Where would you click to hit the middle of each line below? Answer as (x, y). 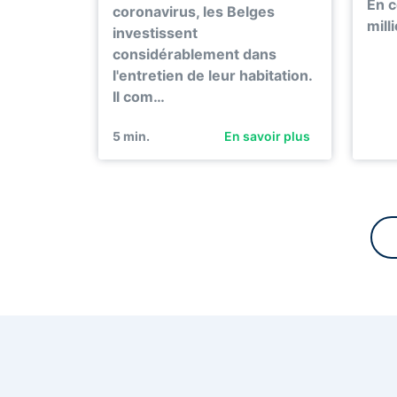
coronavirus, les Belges (194, 11)
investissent (155, 32)
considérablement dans (195, 54)
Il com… (139, 96)
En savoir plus (267, 136)
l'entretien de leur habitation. (212, 75)
